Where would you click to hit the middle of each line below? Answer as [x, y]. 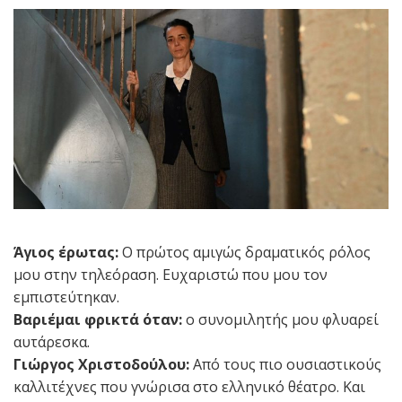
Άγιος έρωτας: [68, 252]
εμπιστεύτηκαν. [66, 297]
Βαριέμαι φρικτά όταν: [98, 319]
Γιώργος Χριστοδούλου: [101, 364]
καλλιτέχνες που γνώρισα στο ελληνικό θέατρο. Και [189, 386]
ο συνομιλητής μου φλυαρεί [280, 319]
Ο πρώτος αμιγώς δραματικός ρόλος [246, 252]
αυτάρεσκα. [52, 341]
